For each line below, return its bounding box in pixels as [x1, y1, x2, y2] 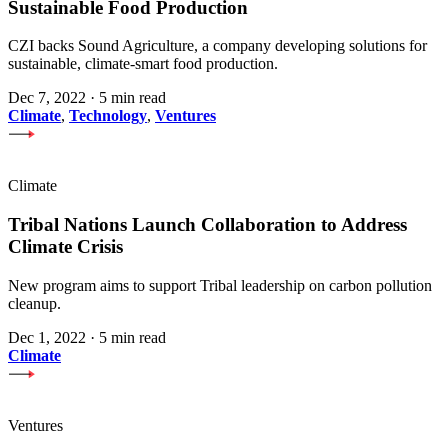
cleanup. [8, 294, 61, 312]
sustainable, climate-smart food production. [8, 55, 278, 73]
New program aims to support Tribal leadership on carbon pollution [8, 276, 432, 294]
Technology [69, 107, 147, 125]
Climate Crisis [8, 236, 123, 258]
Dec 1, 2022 [8, 328, 86, 346]
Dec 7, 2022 [8, 89, 86, 107]
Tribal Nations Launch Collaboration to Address [8, 214, 407, 236]
